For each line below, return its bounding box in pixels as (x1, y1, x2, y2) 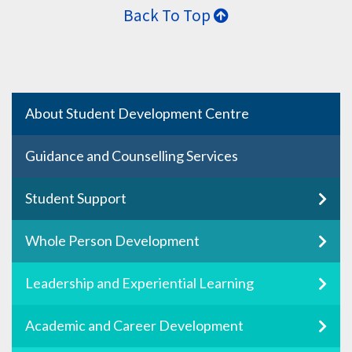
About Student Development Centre (25, 104, 249, 122)
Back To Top (123, 3, 214, 25)
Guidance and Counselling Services (25, 146, 238, 164)
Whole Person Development (25, 231, 200, 249)
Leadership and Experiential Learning (25, 273, 254, 291)
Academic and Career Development (25, 316, 244, 334)
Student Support (25, 189, 126, 207)
